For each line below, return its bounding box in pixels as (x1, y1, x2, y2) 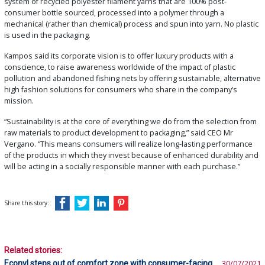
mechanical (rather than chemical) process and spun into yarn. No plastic (4, 19, 258, 30)
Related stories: (4, 245, 62, 256)
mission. (4, 96, 34, 106)
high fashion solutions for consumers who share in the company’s (4, 85, 237, 95)
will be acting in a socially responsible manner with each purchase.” (4, 161, 240, 172)
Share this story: (4, 199, 49, 208)
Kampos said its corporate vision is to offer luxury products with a (4, 51, 234, 62)
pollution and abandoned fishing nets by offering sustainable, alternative (4, 73, 261, 84)
